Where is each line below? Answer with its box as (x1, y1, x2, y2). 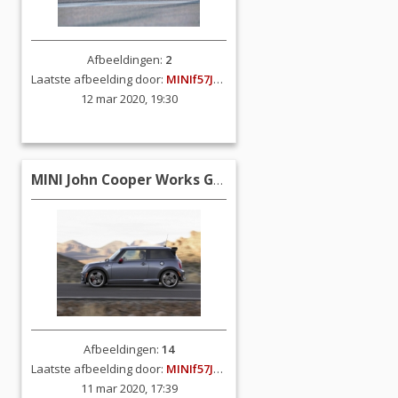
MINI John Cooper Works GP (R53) (31, 170, 213, 189)
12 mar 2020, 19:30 (80, 91, 178, 107)
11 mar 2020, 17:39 (80, 380, 178, 396)
